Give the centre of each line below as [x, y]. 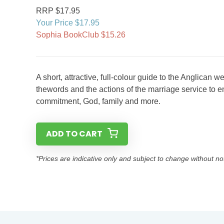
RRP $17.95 [58, 11]
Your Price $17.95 [68, 23]
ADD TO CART [74, 134]
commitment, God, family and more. [98, 101]
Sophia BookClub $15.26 [81, 35]
